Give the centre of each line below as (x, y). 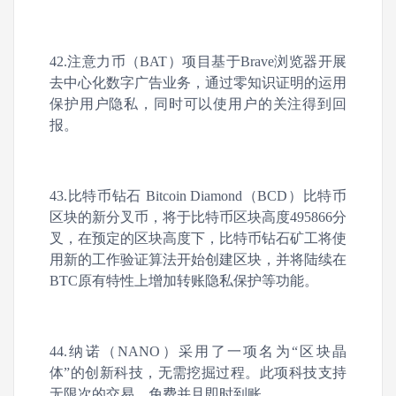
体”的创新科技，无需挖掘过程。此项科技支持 (198, 373)
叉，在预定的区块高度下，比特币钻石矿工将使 (198, 238)
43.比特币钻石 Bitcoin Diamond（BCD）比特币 (198, 196)
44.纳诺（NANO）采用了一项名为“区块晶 (198, 351)
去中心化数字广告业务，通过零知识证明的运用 (198, 83)
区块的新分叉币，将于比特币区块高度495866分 (198, 217)
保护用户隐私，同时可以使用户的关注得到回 (198, 104)
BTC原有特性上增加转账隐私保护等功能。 (184, 281)
